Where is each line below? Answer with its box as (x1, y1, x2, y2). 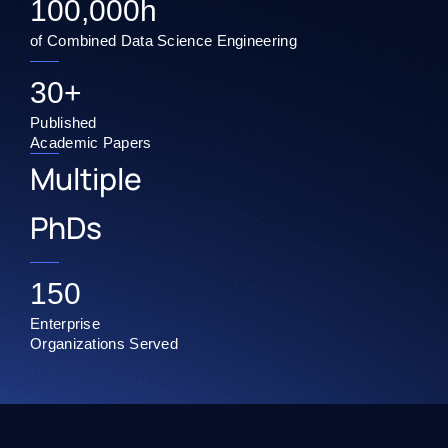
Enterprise (30, 315, 114, 333)
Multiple (30, 158, 142, 200)
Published (30, 114, 97, 132)
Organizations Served (30, 335, 178, 353)
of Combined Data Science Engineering (30, 32, 302, 50)
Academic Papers (30, 134, 152, 152)
